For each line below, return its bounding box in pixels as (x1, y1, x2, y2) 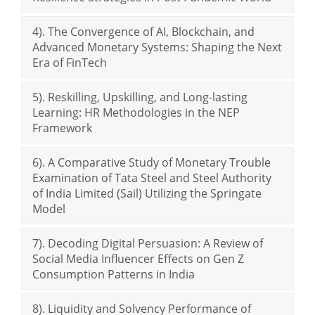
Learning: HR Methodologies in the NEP (32, 104, 240, 120)
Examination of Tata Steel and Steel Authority (32, 169, 271, 186)
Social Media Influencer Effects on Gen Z (32, 250, 244, 266)
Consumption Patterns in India (32, 266, 195, 282)
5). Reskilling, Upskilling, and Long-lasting (32, 89, 247, 105)
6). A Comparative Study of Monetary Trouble (32, 154, 271, 170)
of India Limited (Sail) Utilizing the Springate (32, 185, 262, 201)
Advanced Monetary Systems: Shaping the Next (32, 39, 282, 55)
